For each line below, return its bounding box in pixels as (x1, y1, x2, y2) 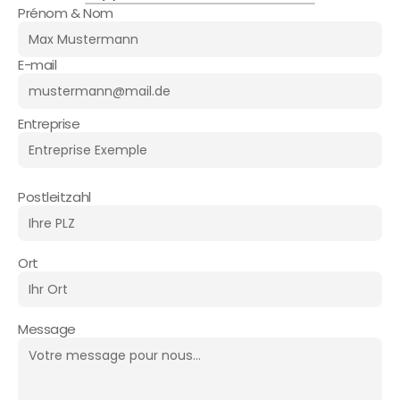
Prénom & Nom (18, 4, 113, 22)
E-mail (18, 55, 57, 74)
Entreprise (18, 114, 80, 133)
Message (18, 320, 76, 338)
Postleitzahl (18, 187, 91, 206)
